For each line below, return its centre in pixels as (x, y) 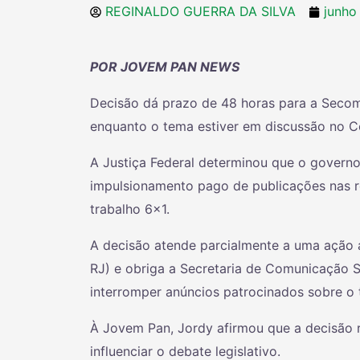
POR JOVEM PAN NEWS (165, 67)
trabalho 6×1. (130, 209)
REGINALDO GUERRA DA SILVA (200, 12)
